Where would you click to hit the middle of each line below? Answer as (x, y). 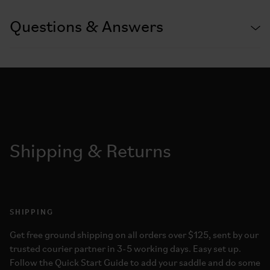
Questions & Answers (86, 28)
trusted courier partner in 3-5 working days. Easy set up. (125, 250)
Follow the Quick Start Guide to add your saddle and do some (135, 263)
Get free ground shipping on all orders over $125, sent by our (134, 236)
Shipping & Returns (90, 152)
